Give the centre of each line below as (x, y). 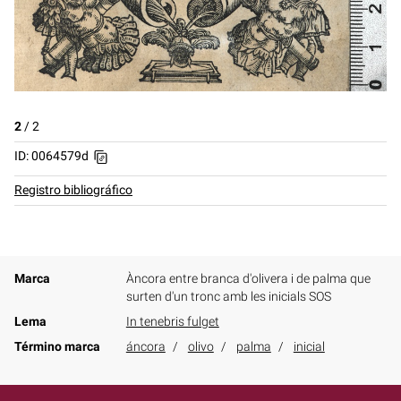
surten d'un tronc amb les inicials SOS (228, 296)
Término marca (57, 346)
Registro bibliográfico (73, 190)
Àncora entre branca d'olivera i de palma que (248, 278)
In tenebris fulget (172, 321)
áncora (145, 346)
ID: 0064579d (51, 156)
